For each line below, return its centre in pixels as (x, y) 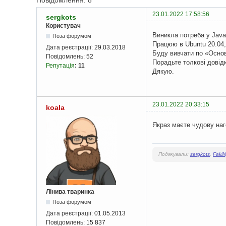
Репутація (60, 66)
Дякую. (163, 71)
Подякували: (174, 154)
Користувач (63, 26)
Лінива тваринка (70, 191)
